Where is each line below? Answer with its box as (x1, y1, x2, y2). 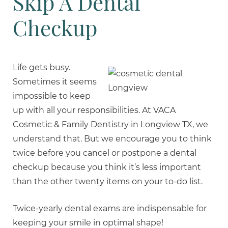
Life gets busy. (13, 63, 70, 72)
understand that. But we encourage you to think (13, 134, 212, 144)
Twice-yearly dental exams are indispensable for (13, 204, 207, 213)
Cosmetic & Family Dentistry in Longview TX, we (13, 120, 208, 129)
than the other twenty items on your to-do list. (13, 177, 203, 186)
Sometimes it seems (13, 77, 97, 87)
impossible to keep (13, 91, 91, 101)
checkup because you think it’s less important (13, 162, 201, 172)
